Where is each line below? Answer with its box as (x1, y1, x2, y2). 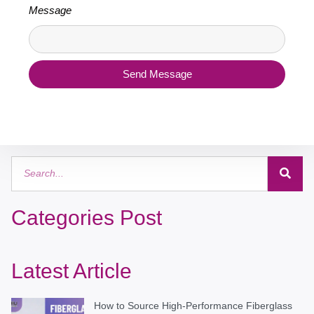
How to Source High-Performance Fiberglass (94, 299, 292, 311)
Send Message (122, 68, 192, 81)
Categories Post (11, 205, 162, 229)
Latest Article (11, 259, 132, 282)
